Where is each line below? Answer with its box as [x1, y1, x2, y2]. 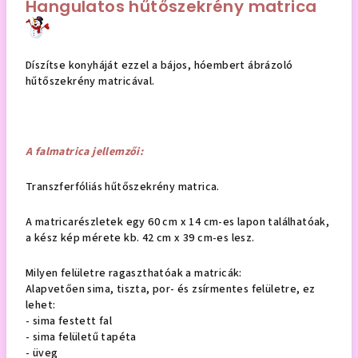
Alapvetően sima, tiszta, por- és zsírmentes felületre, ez [26, 280, 316, 297]
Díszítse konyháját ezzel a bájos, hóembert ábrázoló [26, 57, 293, 74]
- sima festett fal [26, 312, 113, 329]
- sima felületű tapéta [26, 328, 137, 345]
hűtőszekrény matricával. [26, 73, 155, 89]
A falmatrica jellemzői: [26, 143, 144, 160]
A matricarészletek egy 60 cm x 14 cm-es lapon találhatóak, [26, 213, 330, 230]
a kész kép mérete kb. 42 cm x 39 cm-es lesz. [26, 229, 255, 246]
